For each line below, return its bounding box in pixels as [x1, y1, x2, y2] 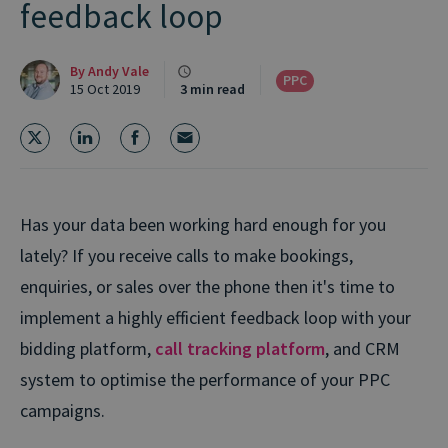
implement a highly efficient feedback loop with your [20, 305, 411, 329]
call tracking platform [155, 336, 325, 360]
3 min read [180, 80, 245, 98]
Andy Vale [88, 61, 149, 80]
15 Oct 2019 [70, 79, 140, 98]
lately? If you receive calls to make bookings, [20, 243, 353, 267]
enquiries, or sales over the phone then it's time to [20, 274, 395, 298]
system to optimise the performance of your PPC [20, 367, 390, 391]
